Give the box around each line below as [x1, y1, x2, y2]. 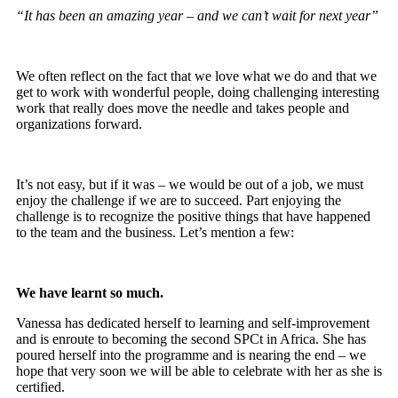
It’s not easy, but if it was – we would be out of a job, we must [16, 177, 363, 193]
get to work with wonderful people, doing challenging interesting [16, 84, 379, 100]
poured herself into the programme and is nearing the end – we [16, 347, 366, 363]
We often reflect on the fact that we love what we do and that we [16, 68, 377, 84]
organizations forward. [16, 116, 142, 132]
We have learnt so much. [16, 285, 163, 301]
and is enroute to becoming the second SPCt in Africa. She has [16, 331, 366, 347]
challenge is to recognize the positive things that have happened [16, 209, 370, 225]
